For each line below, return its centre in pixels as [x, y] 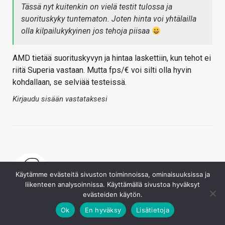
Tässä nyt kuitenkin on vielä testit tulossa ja [97, 7]
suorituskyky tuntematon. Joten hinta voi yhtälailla [109, 19]
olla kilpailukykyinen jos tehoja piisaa [86, 31]
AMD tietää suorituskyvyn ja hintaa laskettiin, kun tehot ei [112, 58]
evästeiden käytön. [113, 194]
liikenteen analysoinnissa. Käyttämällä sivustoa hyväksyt [113, 184]
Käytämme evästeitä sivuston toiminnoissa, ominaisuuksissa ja [113, 174]
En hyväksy [103, 210]
